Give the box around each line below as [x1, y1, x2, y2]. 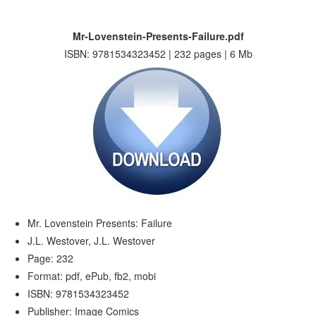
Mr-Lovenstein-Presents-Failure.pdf [72, 29, 244, 43]
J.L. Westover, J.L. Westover [28, 233, 156, 248]
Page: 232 [28, 251, 74, 265]
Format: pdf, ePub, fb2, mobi [28, 269, 157, 283]
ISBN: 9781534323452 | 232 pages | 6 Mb [63, 47, 253, 61]
